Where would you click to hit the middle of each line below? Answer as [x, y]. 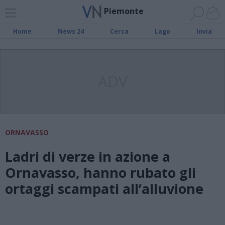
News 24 [71, 31]
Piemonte [124, 11]
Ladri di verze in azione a [88, 156]
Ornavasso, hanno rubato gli [100, 173]
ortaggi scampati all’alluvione [104, 189]
